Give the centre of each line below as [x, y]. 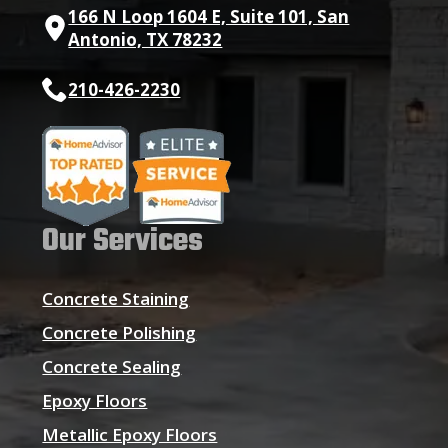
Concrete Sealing [112, 367]
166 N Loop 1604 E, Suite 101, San [209, 17]
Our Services [123, 242]
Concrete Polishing [119, 333]
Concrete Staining [116, 299]
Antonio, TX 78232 [145, 40]
